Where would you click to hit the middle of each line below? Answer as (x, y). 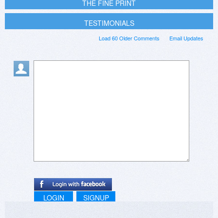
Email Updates (186, 38)
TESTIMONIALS (109, 23)
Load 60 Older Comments (129, 38)
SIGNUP (96, 198)
